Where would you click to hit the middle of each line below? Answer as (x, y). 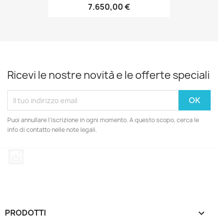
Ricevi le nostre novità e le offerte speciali (109, 75)
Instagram (43, 154)
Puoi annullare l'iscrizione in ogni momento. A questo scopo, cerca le (103, 120)
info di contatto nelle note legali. (52, 130)
